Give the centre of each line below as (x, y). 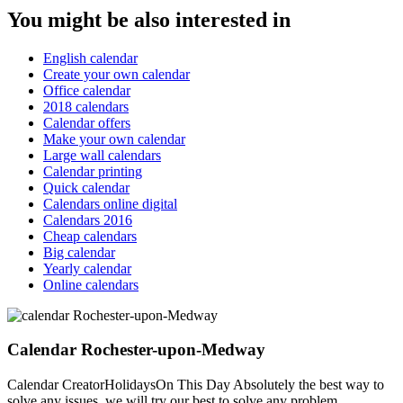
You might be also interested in (149, 19)
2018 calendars (86, 106)
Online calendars (91, 284)
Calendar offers (87, 122)
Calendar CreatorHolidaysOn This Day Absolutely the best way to (196, 385)
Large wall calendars (102, 155)
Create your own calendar (116, 74)
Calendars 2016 (88, 219)
